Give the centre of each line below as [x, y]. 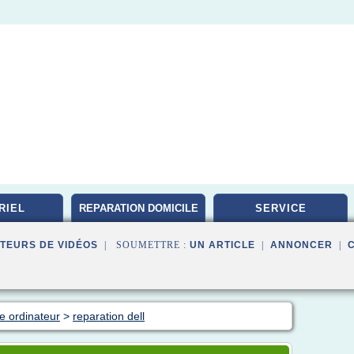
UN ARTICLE [222, 245]
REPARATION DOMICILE [138, 208]
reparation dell [109, 316]
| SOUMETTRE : [144, 245]
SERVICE [281, 208]
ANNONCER [301, 245]
